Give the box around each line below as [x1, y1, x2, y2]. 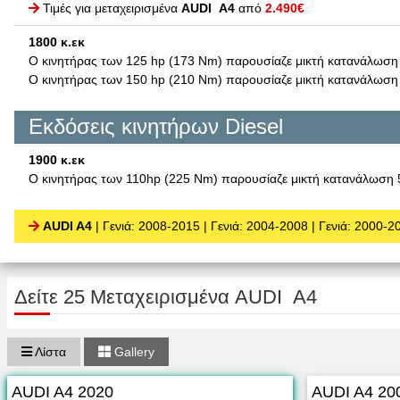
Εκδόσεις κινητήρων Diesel [29, 114, 283, 139]
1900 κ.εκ [29, 152, 85, 167]
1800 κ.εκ [29, 35, 85, 50]
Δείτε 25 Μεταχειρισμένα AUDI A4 [14, 285, 317, 308]
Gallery [111, 344, 154, 359]
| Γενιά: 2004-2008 [204, 218, 308, 233]
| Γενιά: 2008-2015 [96, 218, 200, 233]
